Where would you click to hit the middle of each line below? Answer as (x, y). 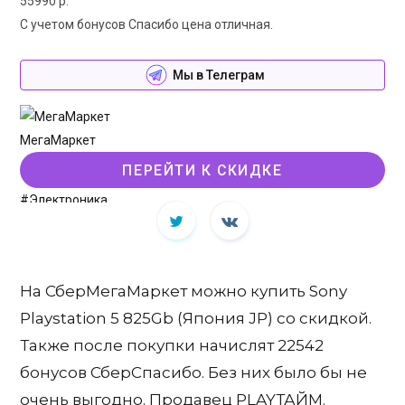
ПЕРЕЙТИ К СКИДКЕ (202, 170)
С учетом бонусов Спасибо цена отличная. (146, 25)
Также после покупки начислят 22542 (172, 346)
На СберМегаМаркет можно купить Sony (184, 292)
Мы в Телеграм (219, 75)
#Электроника (64, 200)
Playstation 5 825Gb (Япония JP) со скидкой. (196, 319)
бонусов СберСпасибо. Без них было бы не (193, 373)
